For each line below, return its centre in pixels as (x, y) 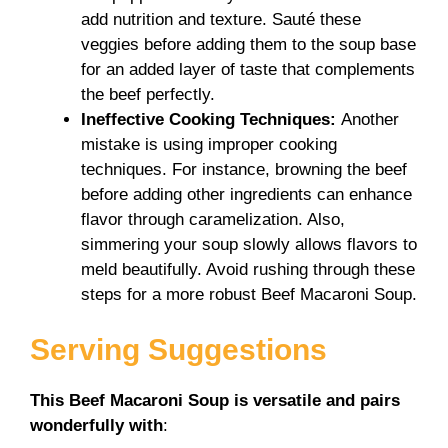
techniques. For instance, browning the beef (244, 169)
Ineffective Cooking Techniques (205, 119)
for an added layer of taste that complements (248, 69)
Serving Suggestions (178, 350)
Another (370, 119)
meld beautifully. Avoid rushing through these (248, 269)
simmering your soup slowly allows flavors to (249, 244)
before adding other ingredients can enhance (246, 194)
